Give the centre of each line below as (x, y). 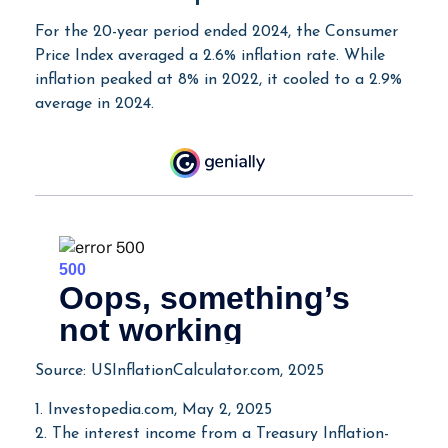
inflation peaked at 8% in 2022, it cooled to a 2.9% (218, 79)
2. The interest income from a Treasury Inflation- (212, 433)
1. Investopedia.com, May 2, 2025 (153, 409)
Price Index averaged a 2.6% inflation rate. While (210, 55)
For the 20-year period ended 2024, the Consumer (216, 31)
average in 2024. (94, 103)
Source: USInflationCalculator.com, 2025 (179, 370)
